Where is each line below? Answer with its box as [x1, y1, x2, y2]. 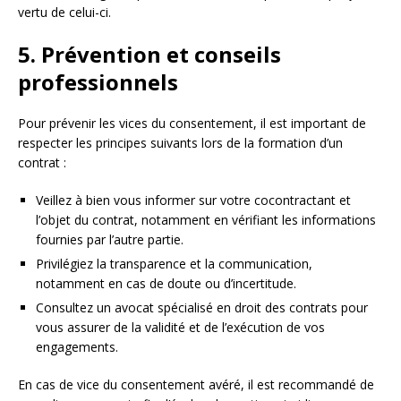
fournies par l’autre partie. [36, 230, 183, 248]
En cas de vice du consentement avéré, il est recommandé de [18, 375, 374, 393]
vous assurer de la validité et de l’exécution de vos [36, 318, 325, 336]
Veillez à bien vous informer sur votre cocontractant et [36, 191, 351, 209]
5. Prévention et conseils [18, 38, 281, 69]
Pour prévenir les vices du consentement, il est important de [18, 114, 366, 132]
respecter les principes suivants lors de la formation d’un [18, 133, 343, 151]
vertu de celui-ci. [18, 3, 111, 21]
